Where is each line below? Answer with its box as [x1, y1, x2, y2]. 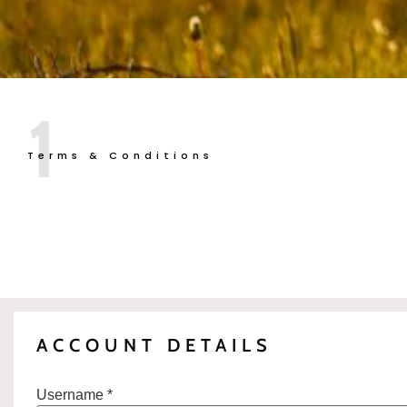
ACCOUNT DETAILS [36, 333, 273, 356]
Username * [36, 386, 113, 402]
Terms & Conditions [27, 147, 213, 163]
